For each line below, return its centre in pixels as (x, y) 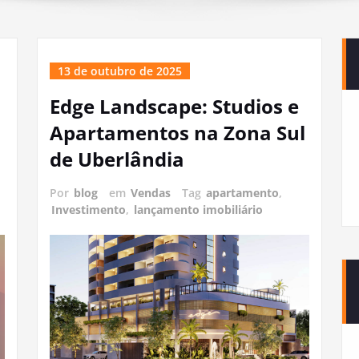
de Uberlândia (117, 159)
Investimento (89, 210)
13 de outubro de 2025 (120, 71)
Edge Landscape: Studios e (174, 106)
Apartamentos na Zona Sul (177, 133)
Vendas (151, 193)
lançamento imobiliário (198, 210)
